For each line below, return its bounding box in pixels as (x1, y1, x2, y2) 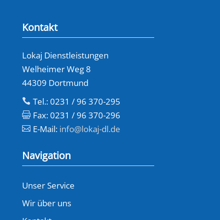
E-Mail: (32, 123, 59, 135)
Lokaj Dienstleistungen (22, 49, 109, 61)
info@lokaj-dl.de (59, 123, 120, 135)
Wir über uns (22, 197, 71, 209)
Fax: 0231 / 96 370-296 (32, 109, 120, 121)
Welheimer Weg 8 (22, 63, 91, 75)
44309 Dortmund (22, 77, 88, 88)
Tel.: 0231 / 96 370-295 (32, 95, 120, 107)
